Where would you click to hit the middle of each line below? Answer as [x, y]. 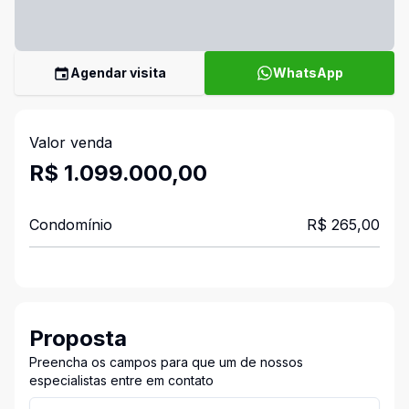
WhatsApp [308, 73]
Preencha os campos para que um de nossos [166, 362]
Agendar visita [118, 73]
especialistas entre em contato [121, 380]
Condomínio [71, 225]
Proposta [78, 338]
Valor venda [71, 142]
